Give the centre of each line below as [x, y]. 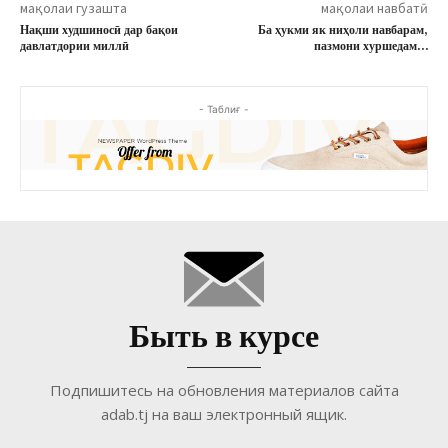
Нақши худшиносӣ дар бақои [99, 30]
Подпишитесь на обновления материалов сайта [224, 389]
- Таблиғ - [224, 108]
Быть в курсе [224, 342]
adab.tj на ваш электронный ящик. [224, 413]
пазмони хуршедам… [370, 46]
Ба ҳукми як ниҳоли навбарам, [342, 30]
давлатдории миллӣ [74, 46]
